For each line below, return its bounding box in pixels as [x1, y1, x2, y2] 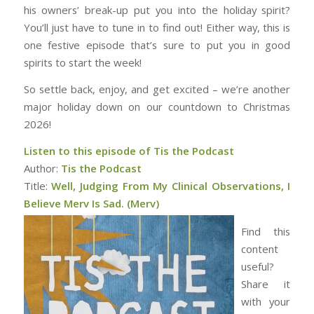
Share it [240, 276, 291, 291]
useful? [240, 259, 274, 273]
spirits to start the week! [23, 55, 142, 70]
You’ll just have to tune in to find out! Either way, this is [23, 20, 291, 35]
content [240, 241, 278, 256]
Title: [23, 178, 52, 193]
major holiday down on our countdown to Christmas [23, 99, 291, 114]
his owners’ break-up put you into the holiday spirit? [23, 3, 291, 18]
